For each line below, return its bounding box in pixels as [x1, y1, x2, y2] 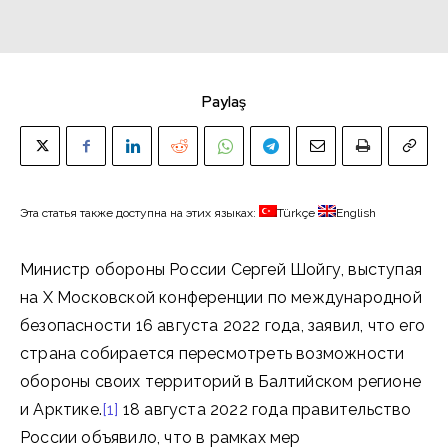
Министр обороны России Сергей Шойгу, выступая [20, 260, 422, 279]
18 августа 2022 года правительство [118, 400, 412, 419]
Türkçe [277, 206, 315, 220]
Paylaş [202, 92, 246, 112]
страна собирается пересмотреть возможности [20, 344, 405, 363]
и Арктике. [20, 400, 102, 419]
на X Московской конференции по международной [20, 288, 422, 307]
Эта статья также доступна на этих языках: [20, 206, 259, 220]
